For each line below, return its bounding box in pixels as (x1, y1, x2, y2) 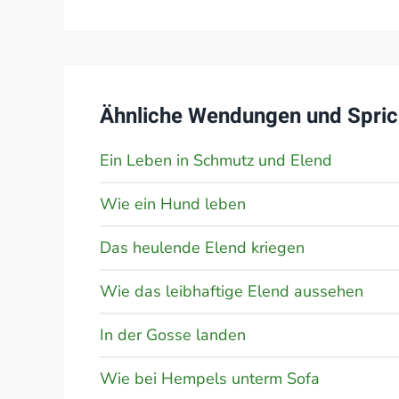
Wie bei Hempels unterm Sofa (100, 368, 320, 389)
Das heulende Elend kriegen (100, 237, 305, 258)
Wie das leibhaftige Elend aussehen (100, 281, 363, 302)
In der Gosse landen (100, 324, 246, 346)
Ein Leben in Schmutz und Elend (100, 150, 332, 171)
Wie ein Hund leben (100, 193, 246, 215)
